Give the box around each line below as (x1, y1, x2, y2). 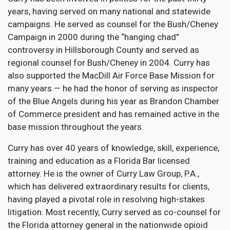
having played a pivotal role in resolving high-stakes (8, 194, 205, 205)
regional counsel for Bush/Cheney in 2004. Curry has (8, 57, 210, 68)
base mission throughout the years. (8, 122, 144, 132)
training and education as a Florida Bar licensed (8, 156, 190, 166)
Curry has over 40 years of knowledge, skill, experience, (8, 143, 219, 154)
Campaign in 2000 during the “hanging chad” (8, 32, 179, 43)
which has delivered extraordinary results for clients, (8, 181, 209, 192)
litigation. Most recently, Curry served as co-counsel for (8, 207, 221, 218)
